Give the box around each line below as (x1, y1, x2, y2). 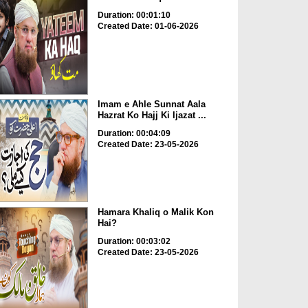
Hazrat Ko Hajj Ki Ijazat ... (97, 110, 206, 121)
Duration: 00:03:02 (97, 236, 170, 246)
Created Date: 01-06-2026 (97, 21, 199, 31)
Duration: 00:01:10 (97, 10, 170, 20)
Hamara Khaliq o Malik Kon (97, 206, 214, 217)
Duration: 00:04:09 (97, 129, 170, 139)
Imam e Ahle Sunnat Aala (97, 99, 206, 110)
